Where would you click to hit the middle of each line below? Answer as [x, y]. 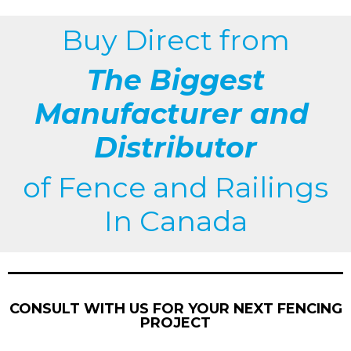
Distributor [175, 147]
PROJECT [175, 322]
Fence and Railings [193, 187]
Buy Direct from [175, 40]
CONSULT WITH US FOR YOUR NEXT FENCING [175, 308]
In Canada [175, 221]
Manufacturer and [175, 113]
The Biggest [175, 80]
